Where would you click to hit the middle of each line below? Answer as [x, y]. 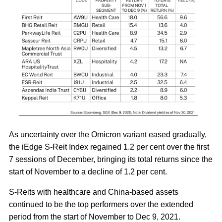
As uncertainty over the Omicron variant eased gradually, [108, 135]
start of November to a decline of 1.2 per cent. [89, 172]
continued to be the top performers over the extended [101, 205]
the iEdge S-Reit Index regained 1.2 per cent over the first [109, 147]
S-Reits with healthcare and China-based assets [94, 192]
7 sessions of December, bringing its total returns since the [111, 160]
